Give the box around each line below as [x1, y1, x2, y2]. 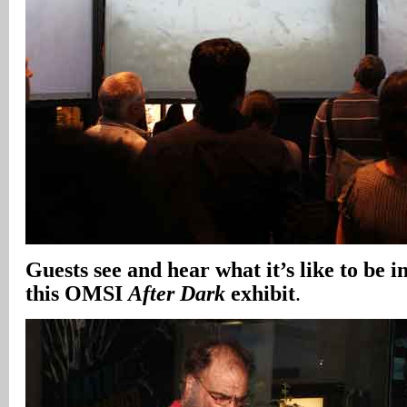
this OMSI [25, 281, 128, 305]
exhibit [225, 281, 295, 305]
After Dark [128, 281, 225, 305]
